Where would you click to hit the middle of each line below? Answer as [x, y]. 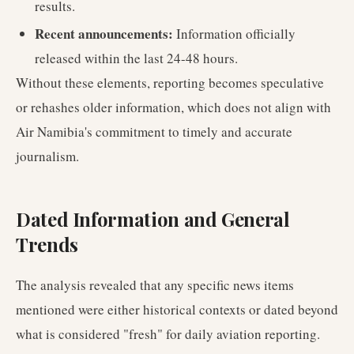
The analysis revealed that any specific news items [155, 285]
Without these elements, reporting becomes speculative [170, 83]
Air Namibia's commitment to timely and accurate [154, 132]
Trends [47, 244]
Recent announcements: [104, 34]
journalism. [47, 156]
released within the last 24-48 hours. [136, 58]
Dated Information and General [153, 219]
